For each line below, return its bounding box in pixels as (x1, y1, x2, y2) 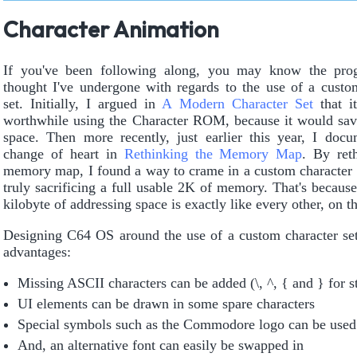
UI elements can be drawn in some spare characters (18, 295, 315, 312)
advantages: (3, 243, 71, 260)
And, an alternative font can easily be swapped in (18, 336, 304, 353)
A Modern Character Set (162, 95, 313, 112)
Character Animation (3, 19, 219, 43)
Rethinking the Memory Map (124, 145, 303, 162)
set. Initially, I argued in (3, 95, 163, 112)
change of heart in (3, 145, 124, 162)
